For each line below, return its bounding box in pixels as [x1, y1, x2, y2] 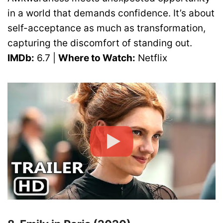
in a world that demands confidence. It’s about [7, 7, 215, 19]
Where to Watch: [58, 52, 135, 64]
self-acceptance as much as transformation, [7, 22, 206, 34]
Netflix [135, 52, 167, 64]
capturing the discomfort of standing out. [7, 37, 192, 49]
